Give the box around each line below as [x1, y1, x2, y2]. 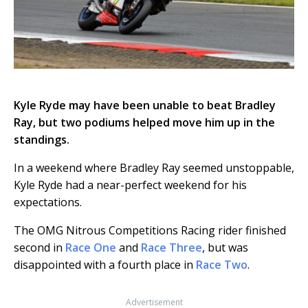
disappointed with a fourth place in [14, 256, 196, 272]
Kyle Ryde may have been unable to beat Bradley [14, 97, 276, 113]
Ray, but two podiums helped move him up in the [14, 114, 275, 130]
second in [14, 239, 65, 255]
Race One [65, 239, 116, 255]
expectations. [14, 194, 82, 210]
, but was [202, 239, 248, 255]
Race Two [196, 256, 247, 272]
